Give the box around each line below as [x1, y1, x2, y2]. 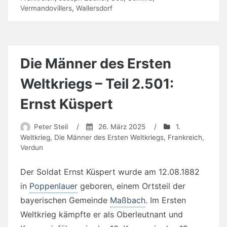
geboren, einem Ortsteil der [78, 181, 185, 192]
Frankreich [168, 133, 202, 142]
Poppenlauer [29, 181, 78, 192]
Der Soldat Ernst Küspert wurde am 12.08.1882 [20, 167, 200, 177]
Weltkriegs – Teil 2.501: [20, 75, 174, 93]
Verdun [20, 143, 43, 152]
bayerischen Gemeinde [20, 195, 110, 206]
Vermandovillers [20, 4, 72, 13]
